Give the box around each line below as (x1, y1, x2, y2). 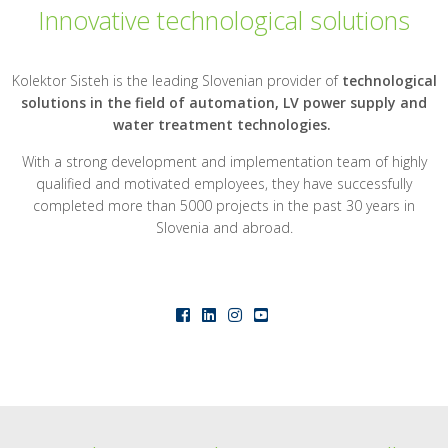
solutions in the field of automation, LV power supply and (21, 93, 427, 112)
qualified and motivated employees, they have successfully (36, 174, 412, 193)
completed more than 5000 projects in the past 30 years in (33, 196, 415, 215)
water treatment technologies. (113, 115, 335, 134)
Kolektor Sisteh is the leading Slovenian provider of (11, 71, 342, 90)
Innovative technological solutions (38, 3, 410, 37)
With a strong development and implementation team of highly (21, 152, 427, 171)
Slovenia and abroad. (155, 218, 293, 237)
